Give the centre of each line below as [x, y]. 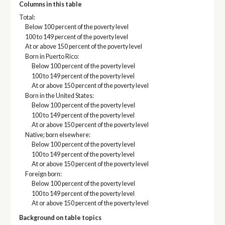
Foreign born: [44, 174]
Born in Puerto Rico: [52, 56]
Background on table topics [60, 217]
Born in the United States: [60, 95]
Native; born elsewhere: [58, 135]
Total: [27, 17]
